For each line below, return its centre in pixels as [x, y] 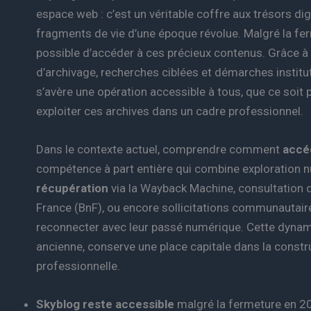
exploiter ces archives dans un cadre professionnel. [170, 111]
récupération [72, 188]
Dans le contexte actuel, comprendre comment [159, 149]
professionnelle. [78, 266]
